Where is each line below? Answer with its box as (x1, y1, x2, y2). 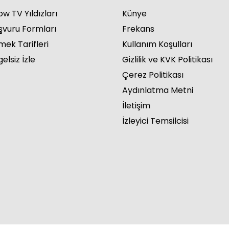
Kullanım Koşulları (122, 38, 192, 50)
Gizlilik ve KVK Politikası (122, 53, 213, 65)
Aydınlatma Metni (122, 84, 193, 96)
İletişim (122, 99, 150, 111)
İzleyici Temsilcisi (122, 114, 189, 127)
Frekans (122, 22, 154, 35)
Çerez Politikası (122, 68, 184, 81)
